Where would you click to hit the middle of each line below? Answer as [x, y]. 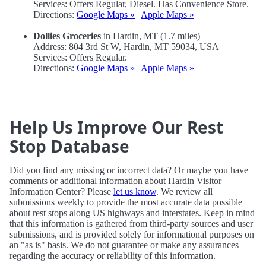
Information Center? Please [61, 192]
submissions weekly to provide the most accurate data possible [126, 202]
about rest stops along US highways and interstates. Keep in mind [132, 213]
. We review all [184, 192]
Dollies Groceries [67, 36]
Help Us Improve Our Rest [116, 127]
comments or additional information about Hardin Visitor [115, 181]
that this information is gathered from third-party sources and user [131, 224]
